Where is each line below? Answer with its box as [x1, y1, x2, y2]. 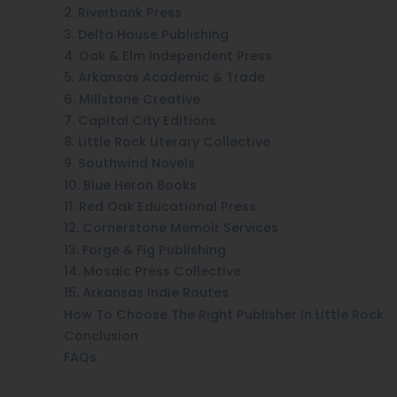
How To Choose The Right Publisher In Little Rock [64, 305, 384, 323]
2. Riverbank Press [64, 4, 182, 22]
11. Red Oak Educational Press [64, 198, 256, 216]
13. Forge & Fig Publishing [64, 240, 226, 259]
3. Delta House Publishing [64, 25, 229, 43]
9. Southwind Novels [64, 154, 195, 173]
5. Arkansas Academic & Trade [64, 68, 265, 87]
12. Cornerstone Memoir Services [64, 219, 278, 237]
